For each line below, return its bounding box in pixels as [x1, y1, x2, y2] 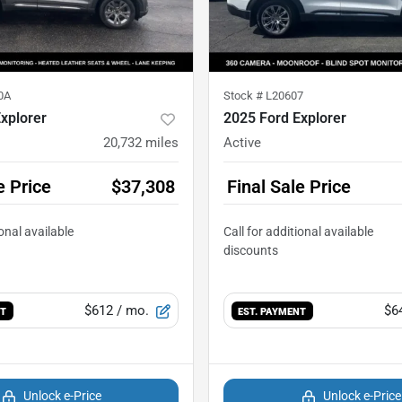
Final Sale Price [227, 176, 351, 198]
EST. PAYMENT [238, 305, 307, 319]
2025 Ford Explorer [223, 109, 346, 127]
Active [223, 135, 261, 152]
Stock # [223, 89, 266, 103]
